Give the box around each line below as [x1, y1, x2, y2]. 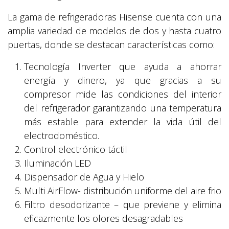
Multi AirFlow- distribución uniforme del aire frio [24, 185, 221, 197]
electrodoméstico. [24, 129, 99, 142]
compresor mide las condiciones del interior [24, 88, 221, 101]
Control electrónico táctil [24, 143, 127, 156]
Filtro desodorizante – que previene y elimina [24, 198, 221, 211]
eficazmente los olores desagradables [24, 212, 183, 225]
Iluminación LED [24, 157, 91, 170]
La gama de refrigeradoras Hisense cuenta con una [8, 11, 221, 24]
